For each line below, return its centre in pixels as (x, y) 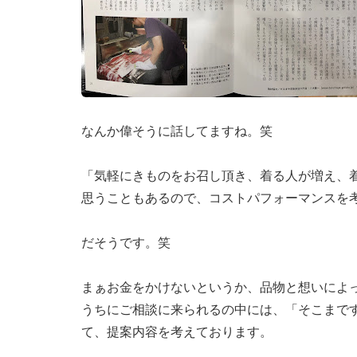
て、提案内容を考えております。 (177, 331)
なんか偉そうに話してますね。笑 (177, 130)
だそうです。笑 (126, 242)
